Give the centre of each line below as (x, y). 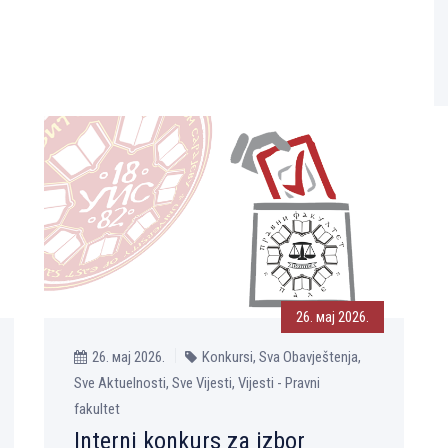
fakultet (97, 409)
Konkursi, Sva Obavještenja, (281, 357)
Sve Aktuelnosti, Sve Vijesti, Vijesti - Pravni (197, 383)
